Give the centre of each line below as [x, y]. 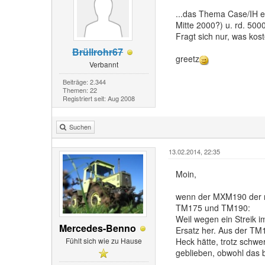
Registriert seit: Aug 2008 [98, 98]
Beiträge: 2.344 [84, 81]
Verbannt [104, 64]
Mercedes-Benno [98, 228]
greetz [187, 59]
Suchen [80, 126]
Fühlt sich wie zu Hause [104, 240]
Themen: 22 [80, 90]
